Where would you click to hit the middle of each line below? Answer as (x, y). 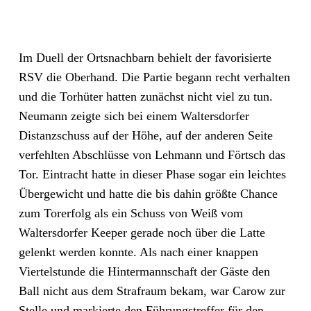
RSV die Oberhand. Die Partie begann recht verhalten (154, 77)
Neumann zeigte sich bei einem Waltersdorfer (134, 116)
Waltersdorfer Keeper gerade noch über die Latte (142, 233)
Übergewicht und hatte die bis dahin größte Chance (148, 194)
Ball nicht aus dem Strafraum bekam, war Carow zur (152, 291)
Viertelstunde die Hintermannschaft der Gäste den (144, 271)
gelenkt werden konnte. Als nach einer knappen (138, 252)
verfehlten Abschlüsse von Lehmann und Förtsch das (152, 155)
